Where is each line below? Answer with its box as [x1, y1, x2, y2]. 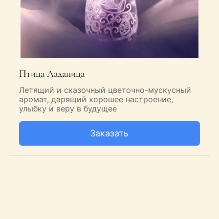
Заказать [90, 128, 129, 139]
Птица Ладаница [19, 68, 85, 80]
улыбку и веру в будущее [19, 104, 117, 114]
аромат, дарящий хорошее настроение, [19, 94, 173, 105]
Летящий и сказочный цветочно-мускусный [19, 85, 191, 95]
